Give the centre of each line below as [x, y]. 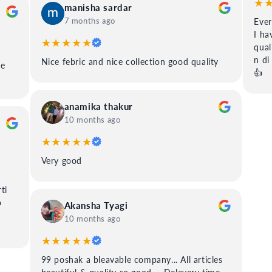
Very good [62, 160]
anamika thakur [99, 106]
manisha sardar [98, 7]
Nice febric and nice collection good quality [130, 61]
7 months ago [90, 20]
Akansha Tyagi [96, 205]
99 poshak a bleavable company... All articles [132, 259]
